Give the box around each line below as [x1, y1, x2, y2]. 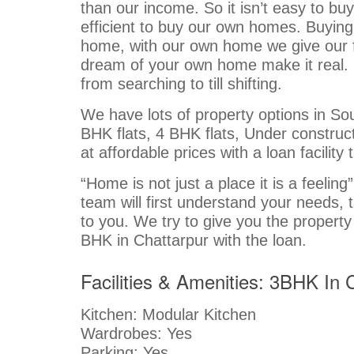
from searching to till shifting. [81, 74, 282, 92]
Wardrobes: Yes [81, 324, 192, 342]
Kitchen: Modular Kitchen [81, 305, 261, 323]
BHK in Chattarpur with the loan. [81, 231, 307, 249]
